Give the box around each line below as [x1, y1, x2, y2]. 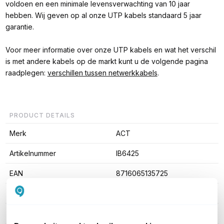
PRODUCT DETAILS [9, 111, 75, 119]
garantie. [5, 22, 34, 31]
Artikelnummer [9, 149, 56, 158]
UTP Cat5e [115, 209, 152, 218]
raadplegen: [5, 68, 47, 77]
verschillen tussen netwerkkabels [47, 68, 157, 77]
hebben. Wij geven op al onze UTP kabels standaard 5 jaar [5, 11, 201, 20]
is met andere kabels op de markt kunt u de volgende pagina [5, 57, 208, 66]
